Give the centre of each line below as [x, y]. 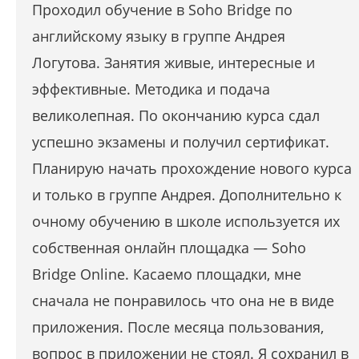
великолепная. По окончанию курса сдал [176, 116]
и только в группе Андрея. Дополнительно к [187, 195]
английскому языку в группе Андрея [159, 36]
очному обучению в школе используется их [186, 222]
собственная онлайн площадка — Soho [169, 248]
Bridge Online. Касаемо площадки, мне [167, 274]
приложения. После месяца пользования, [178, 327]
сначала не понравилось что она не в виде [183, 301]
